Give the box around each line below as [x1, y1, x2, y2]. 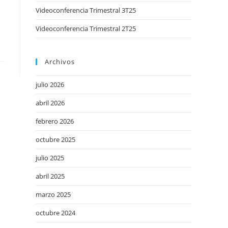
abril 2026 [36, 98, 65, 107]
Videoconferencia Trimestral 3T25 [36, 6, 136, 15]
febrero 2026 [36, 117, 74, 126]
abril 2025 [36, 172, 65, 181]
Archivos [45, 57, 75, 66]
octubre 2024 [36, 208, 75, 217]
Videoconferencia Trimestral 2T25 [36, 24, 136, 33]
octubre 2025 [36, 135, 75, 144]
